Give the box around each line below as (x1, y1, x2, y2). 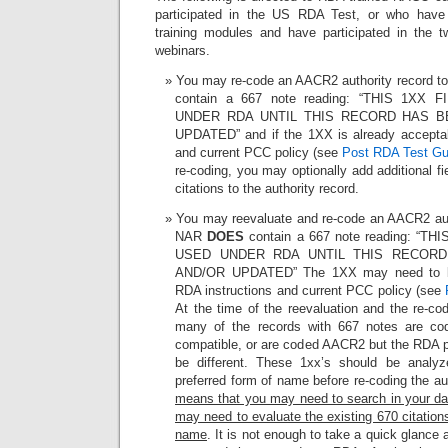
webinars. (155, 42, 210, 58)
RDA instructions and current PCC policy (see (175, 282, 446, 298)
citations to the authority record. (175, 180, 359, 196)
